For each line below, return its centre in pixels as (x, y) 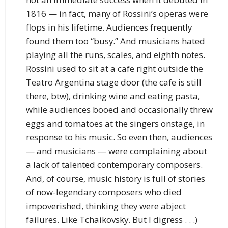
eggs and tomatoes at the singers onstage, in (115, 124)
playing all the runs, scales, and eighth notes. (116, 55)
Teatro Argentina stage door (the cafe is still (114, 82)
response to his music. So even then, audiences (119, 137)
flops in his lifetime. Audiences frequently (109, 27)
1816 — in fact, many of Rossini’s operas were (117, 14)
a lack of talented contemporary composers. (114, 165)
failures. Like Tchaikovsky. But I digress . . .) (112, 220)
